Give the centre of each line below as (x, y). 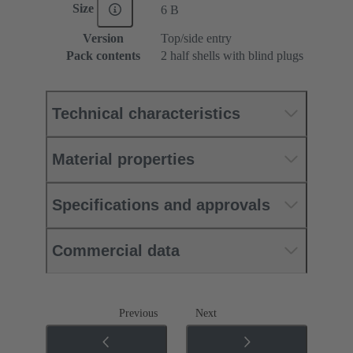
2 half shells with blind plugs (232, 55)
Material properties (123, 159)
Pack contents (103, 55)
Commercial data (116, 250)
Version (103, 38)
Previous (138, 313)
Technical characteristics (146, 113)
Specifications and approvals (161, 204)
